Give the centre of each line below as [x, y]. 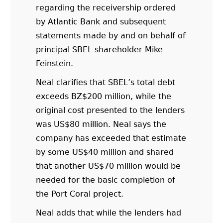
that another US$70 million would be [109, 166]
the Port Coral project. [80, 194]
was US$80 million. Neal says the [101, 124]
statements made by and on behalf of [111, 35]
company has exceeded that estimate [111, 138]
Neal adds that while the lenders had [109, 213]
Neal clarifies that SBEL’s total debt [106, 82]
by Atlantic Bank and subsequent [101, 21]
